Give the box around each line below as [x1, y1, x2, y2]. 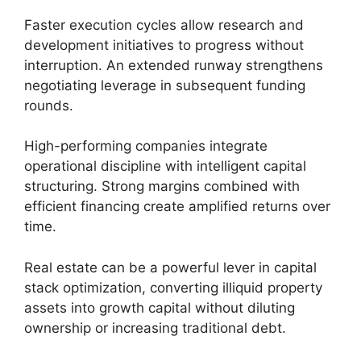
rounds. [24, 97, 73, 114]
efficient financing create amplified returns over [24, 198, 330, 215]
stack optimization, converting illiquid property [24, 279, 322, 296]
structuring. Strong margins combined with [24, 178, 300, 195]
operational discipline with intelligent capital [24, 158, 306, 175]
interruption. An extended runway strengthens [24, 56, 323, 73]
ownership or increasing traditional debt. [24, 319, 286, 336]
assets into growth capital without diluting [24, 299, 295, 316]
